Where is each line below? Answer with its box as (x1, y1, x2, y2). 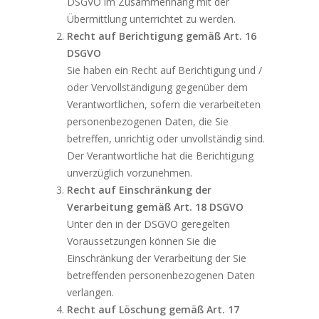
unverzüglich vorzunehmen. (67, 166, 193, 180)
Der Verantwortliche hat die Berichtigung (67, 149, 254, 163)
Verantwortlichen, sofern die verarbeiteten (67, 98, 261, 112)
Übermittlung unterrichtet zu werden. (67, 12, 236, 26)
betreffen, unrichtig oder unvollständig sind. (67, 132, 266, 146)
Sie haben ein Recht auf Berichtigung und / (67, 63, 263, 78)
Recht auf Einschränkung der (67, 183, 212, 197)
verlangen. (67, 286, 115, 300)
